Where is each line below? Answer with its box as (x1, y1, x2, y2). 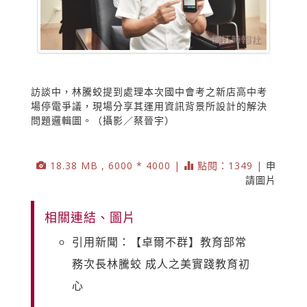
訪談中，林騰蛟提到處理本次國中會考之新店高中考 (31, 84, 267, 98)
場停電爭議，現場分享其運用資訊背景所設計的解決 (31, 99, 267, 112)
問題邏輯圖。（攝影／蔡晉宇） (31, 113, 175, 127)
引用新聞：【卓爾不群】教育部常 (72, 234, 247, 249)
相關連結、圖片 (45, 208, 136, 225)
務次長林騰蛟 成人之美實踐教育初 (72, 256, 250, 271)
